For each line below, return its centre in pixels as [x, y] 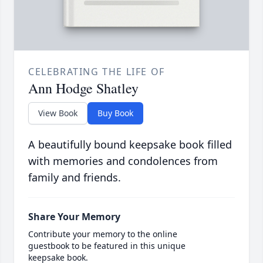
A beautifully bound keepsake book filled [130, 145]
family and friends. [75, 178]
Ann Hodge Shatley [83, 88]
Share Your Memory [74, 217]
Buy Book [115, 113]
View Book [58, 113]
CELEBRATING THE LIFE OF [97, 72]
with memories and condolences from [123, 161]
